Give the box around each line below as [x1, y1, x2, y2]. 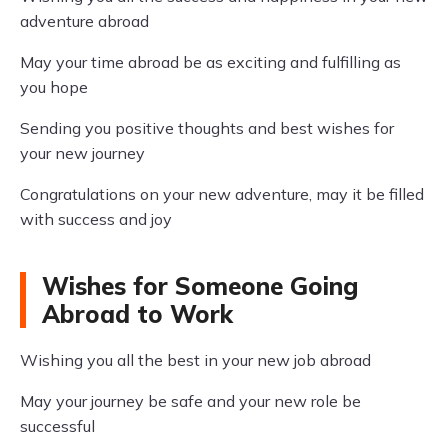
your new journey [20, 143, 145, 163]
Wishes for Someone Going [42, 271, 358, 301]
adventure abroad [20, 11, 149, 31]
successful [20, 416, 95, 436]
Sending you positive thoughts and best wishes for [20, 118, 394, 138]
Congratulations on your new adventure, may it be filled [20, 184, 424, 204]
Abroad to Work [42, 299, 233, 329]
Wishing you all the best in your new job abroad [20, 350, 371, 370]
